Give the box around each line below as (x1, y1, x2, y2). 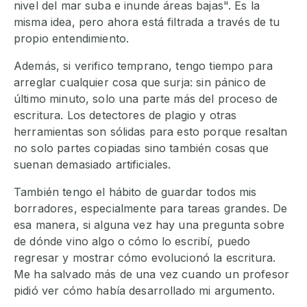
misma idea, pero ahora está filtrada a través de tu (14, 15, 280, 29)
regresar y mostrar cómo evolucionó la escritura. (14, 251, 276, 265)
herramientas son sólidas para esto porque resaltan (14, 125, 288, 139)
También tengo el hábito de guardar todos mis (14, 185, 257, 199)
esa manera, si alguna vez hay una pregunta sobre (14, 218, 285, 232)
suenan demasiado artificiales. (14, 158, 171, 172)
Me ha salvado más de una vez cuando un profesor (14, 267, 290, 282)
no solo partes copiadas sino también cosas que (14, 141, 269, 156)
